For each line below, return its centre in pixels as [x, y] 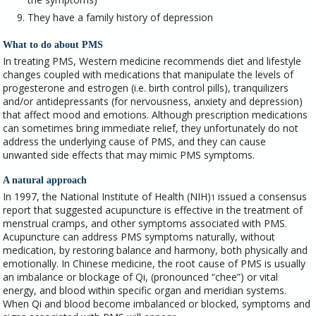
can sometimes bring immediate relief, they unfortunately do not [151, 128]
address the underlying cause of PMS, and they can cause [135, 141]
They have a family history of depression [121, 17]
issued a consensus [261, 197]
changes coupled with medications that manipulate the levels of [148, 74]
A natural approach [45, 180]
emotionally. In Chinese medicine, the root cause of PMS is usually [154, 264]
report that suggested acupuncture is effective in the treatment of [153, 210]
